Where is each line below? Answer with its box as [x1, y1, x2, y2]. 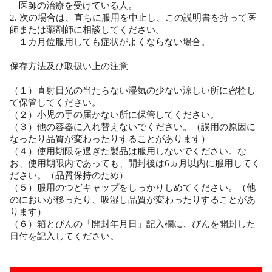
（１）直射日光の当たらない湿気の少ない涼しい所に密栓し [10, 85, 256, 95]
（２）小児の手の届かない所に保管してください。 [10, 109, 219, 120]
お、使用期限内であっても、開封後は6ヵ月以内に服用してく [10, 158, 260, 168]
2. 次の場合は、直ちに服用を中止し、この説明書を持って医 [10, 12, 256, 22]
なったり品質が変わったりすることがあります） [10, 134, 210, 144]
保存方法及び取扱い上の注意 [10, 61, 128, 71]
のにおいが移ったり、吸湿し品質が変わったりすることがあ [10, 194, 256, 205]
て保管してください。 [10, 97, 101, 107]
